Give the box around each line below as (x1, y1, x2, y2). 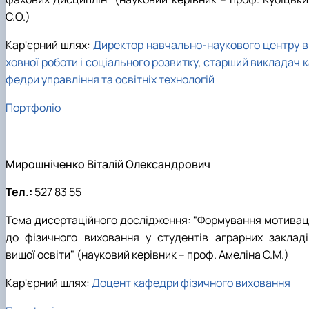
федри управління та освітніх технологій (6, 71, 215, 87)
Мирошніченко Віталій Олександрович (6, 156, 210, 172)
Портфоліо (6, 99, 61, 115)
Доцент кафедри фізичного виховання (92, 275, 290, 290)
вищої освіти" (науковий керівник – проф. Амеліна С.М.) (6, 246, 289, 262)
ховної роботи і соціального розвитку (6, 54, 199, 70)
